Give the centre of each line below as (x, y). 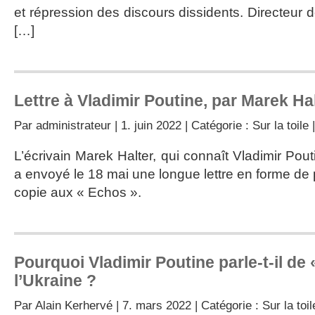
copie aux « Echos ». (78, 192)
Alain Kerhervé (74, 305)
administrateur (73, 125)
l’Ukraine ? (55, 281)
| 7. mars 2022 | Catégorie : (187, 305)
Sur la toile (281, 125)
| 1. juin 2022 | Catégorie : (182, 125)
